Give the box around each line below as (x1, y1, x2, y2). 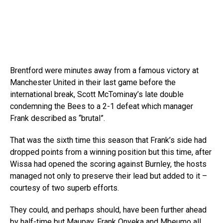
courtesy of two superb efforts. (10, 183, 119, 193)
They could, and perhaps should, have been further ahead (10, 205, 207, 215)
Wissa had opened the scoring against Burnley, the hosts (10, 159, 207, 169)
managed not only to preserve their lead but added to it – (10, 171, 207, 181)
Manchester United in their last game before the (10, 78, 176, 88)
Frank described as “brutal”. (10, 113, 105, 123)
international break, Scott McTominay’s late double (10, 90, 184, 100)
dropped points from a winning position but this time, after (10, 147, 212, 157)
